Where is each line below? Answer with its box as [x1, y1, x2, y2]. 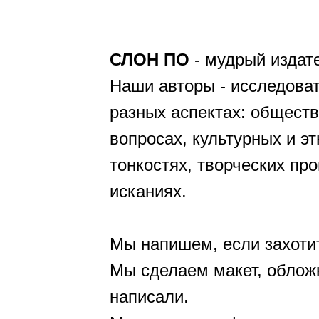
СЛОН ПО [110, 50, 189, 69]
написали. [110, 287, 189, 306]
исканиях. [110, 182, 187, 201]
